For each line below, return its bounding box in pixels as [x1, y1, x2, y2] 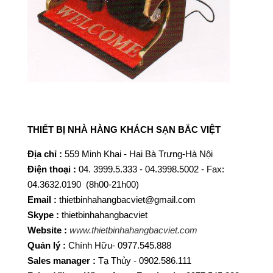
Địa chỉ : [27, 148, 65, 159]
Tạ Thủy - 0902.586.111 [96, 255, 194, 266]
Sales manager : [27, 255, 96, 266]
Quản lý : [27, 239, 68, 250]
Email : [27, 194, 59, 205]
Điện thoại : [27, 163, 76, 174]
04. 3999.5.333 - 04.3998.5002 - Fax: [76, 163, 224, 174]
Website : [27, 224, 67, 235]
